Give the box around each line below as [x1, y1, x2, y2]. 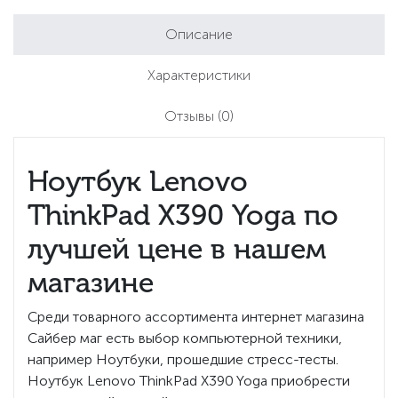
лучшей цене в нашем [28, 231, 326, 266]
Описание [165, 25, 233, 43]
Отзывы [164, 107, 218, 124]
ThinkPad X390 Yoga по [28, 197, 338, 232]
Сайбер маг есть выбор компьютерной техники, [28, 329, 342, 346]
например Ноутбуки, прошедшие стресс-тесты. [28, 350, 338, 368]
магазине [28, 265, 154, 299]
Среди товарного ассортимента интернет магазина [28, 307, 364, 325]
